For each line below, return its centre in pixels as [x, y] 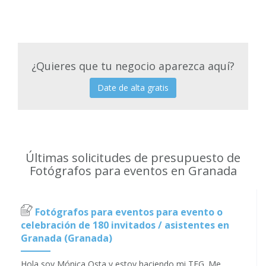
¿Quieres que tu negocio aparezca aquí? [133, 66]
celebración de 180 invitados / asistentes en [125, 225]
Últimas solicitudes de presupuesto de [133, 158]
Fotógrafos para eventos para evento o [128, 212]
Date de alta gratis [133, 88]
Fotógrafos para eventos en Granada [133, 171]
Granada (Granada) [66, 238]
